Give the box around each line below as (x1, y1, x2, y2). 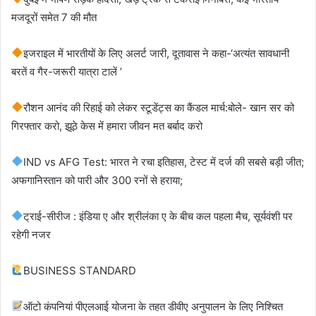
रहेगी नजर (11, 227, 51, 241)
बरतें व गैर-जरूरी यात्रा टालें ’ (11, 64, 122, 78)
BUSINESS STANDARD (23, 263, 137, 277)
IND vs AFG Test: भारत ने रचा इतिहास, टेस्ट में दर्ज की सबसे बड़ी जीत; (23, 154, 305, 169)
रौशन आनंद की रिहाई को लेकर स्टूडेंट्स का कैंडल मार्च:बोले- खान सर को (23, 100, 295, 114)
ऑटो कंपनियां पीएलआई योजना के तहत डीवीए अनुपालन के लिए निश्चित (23, 299, 284, 313)
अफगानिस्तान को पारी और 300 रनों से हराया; (11, 173, 183, 187)
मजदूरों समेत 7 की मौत (11, 10, 97, 24)
